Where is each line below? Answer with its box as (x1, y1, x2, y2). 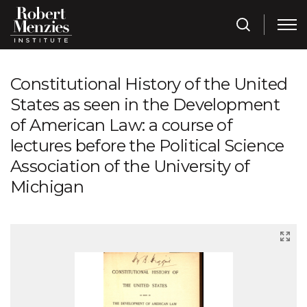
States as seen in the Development (10, 95, 280, 115)
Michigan (10, 177, 84, 197)
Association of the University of (10, 156, 250, 177)
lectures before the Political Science (10, 136, 284, 156)
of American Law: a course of (10, 115, 233, 136)
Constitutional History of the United (10, 74, 288, 95)
